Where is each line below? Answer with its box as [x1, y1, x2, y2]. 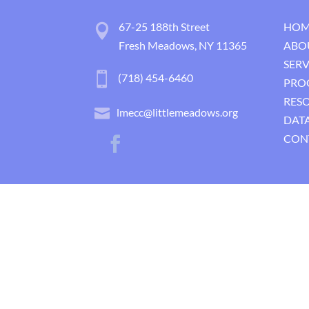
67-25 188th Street [119, 20, 210, 33]
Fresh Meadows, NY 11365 [119, 39, 248, 52]
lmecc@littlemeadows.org [117, 106, 239, 119]
